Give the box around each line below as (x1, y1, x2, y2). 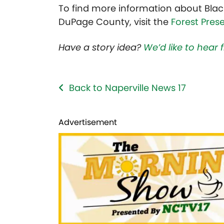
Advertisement (58, 116, 117, 128)
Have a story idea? (58, 41, 143, 54)
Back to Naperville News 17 (69, 81, 186, 94)
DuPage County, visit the (58, 15, 171, 28)
